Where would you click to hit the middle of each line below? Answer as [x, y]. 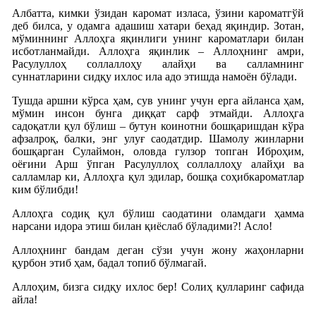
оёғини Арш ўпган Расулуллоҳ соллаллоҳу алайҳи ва [158, 164]
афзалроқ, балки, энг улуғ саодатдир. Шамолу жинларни [158, 138]
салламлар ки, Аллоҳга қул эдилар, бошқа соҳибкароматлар [158, 176]
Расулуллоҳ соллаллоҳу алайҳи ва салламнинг [158, 63]
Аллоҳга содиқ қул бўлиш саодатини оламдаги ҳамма [158, 213]
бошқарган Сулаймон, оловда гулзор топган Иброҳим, [158, 151]
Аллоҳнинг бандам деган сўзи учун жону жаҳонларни [158, 250]
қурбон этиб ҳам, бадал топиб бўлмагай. [109, 262]
